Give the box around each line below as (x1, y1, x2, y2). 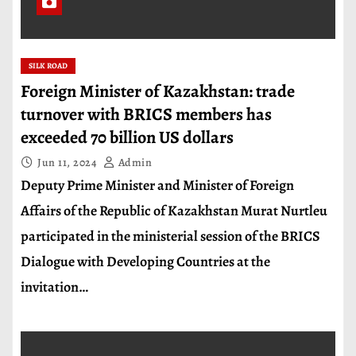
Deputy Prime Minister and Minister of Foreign (21, 176, 294, 195)
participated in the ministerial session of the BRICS (21, 226, 320, 246)
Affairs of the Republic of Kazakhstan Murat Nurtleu (21, 201, 327, 220)
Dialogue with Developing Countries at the (21, 252, 270, 271)
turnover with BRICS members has (21, 103, 272, 126)
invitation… (21, 277, 88, 296)
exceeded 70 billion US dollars (21, 126, 234, 149)
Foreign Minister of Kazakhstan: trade (21, 79, 295, 103)
